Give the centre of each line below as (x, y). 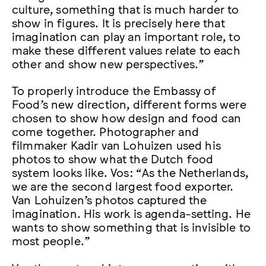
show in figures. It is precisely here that (118, 22)
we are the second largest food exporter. (123, 186)
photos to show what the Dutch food (113, 158)
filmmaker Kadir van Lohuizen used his (116, 145)
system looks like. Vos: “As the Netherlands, (130, 172)
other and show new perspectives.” (108, 63)
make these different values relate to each (126, 50)
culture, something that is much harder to (126, 9)
